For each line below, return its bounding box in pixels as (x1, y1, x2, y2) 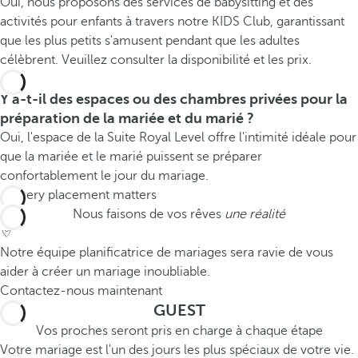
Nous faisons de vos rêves (73, 207, 225, 221)
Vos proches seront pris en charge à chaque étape (35, 324, 323, 338)
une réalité (225, 207, 285, 221)
